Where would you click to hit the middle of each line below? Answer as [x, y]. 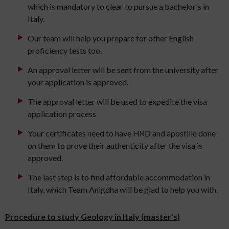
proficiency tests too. [65, 51]
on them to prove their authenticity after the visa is [115, 146]
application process [62, 114]
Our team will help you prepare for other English [111, 38]
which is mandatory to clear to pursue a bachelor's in [118, 7]
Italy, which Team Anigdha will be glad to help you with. [123, 190]
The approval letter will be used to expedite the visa [117, 102]
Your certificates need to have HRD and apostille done [122, 133]
